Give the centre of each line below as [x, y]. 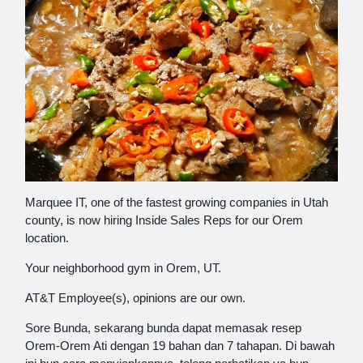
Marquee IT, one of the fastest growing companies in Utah [177, 203]
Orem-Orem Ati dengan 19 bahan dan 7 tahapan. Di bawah [180, 346]
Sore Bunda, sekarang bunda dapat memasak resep [163, 328]
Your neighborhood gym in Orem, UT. [123, 268]
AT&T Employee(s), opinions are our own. [135, 298]
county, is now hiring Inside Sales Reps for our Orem [164, 220]
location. [47, 238]
